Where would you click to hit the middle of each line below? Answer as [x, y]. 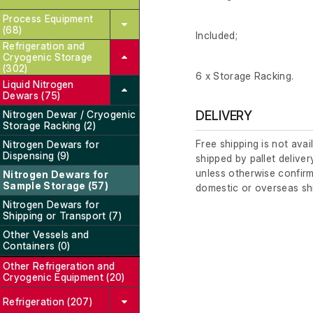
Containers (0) [37, 246]
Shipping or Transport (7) [63, 216]
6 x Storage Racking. [245, 76]
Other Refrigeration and [59, 266]
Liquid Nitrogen [38, 84]
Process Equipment [48, 19]
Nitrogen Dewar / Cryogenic [70, 114]
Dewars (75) [32, 95]
